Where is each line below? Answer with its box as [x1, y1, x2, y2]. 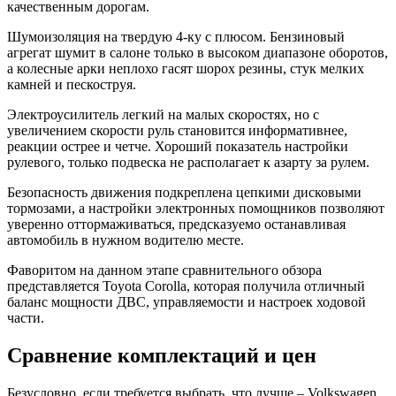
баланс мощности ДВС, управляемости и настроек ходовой [7, 294, 366, 310]
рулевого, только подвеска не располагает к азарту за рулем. [7, 155, 369, 171]
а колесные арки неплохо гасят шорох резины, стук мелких [7, 61, 364, 77]
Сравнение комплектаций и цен [7, 344, 316, 368]
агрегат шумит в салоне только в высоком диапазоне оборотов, [7, 45, 388, 61]
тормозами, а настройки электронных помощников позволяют [7, 201, 385, 217]
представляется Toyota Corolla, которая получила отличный [7, 278, 365, 294]
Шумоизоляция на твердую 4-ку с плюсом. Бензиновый [7, 29, 345, 45]
